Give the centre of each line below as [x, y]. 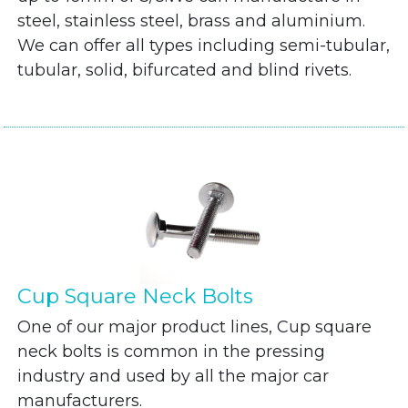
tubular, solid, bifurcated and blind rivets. [185, 70]
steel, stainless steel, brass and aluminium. [192, 21]
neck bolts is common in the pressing [172, 352]
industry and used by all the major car [173, 376]
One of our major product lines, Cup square [195, 327]
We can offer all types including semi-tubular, [204, 46]
